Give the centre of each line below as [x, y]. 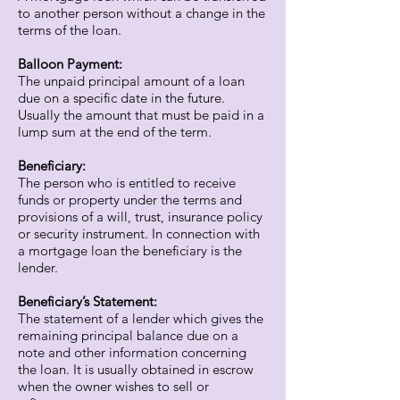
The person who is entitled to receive [127, 183]
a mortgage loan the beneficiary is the [130, 250]
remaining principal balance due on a [128, 335]
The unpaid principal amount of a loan [131, 81]
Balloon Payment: [70, 64]
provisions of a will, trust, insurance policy [140, 217]
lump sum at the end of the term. [115, 132]
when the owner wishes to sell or [113, 386]
